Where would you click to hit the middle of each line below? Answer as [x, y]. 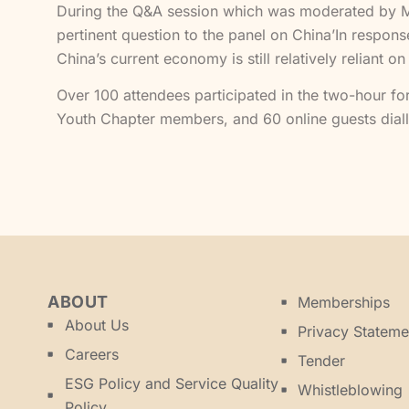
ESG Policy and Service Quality [171, 383]
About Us [96, 325]
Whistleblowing [351, 389]
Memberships [344, 302]
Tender [322, 360]
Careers [91, 354]
